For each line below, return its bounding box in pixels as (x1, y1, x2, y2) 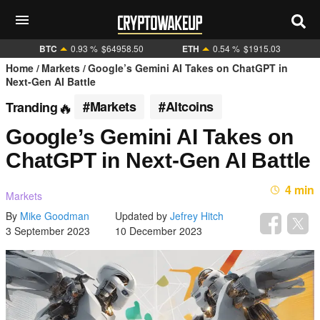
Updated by (115, 209, 170, 223)
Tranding (6, 97, 57, 116)
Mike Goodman (20, 209, 89, 223)
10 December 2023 (115, 224, 202, 238)
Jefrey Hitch (170, 209, 224, 223)
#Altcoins (159, 97, 214, 116)
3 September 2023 (6, 224, 90, 238)
